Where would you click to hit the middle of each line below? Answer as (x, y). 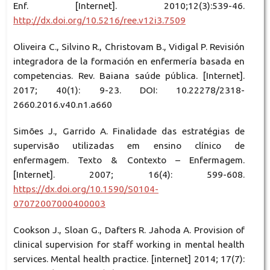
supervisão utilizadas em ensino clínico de (129, 145)
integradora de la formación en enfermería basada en (129, 61)
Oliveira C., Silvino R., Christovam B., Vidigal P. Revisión (129, 46)
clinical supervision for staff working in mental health (129, 244)
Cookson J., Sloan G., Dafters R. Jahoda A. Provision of (129, 230)
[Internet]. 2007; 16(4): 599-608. (129, 174)
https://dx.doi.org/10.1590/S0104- (86, 189)
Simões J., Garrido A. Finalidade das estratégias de (129, 131)
